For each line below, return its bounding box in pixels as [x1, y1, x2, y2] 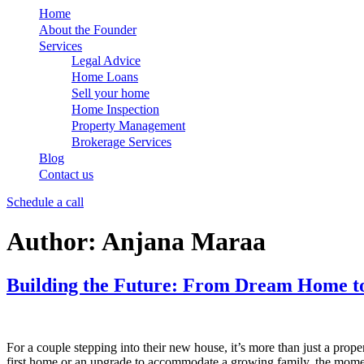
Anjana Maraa [102, 227, 266, 257]
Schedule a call [6, 195, 84, 209]
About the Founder [39, 23, 136, 37]
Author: [6, 227, 102, 257]
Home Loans [71, 70, 138, 84]
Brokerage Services [71, 135, 171, 149]
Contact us [39, 167, 93, 181]
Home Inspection [71, 102, 159, 116]
